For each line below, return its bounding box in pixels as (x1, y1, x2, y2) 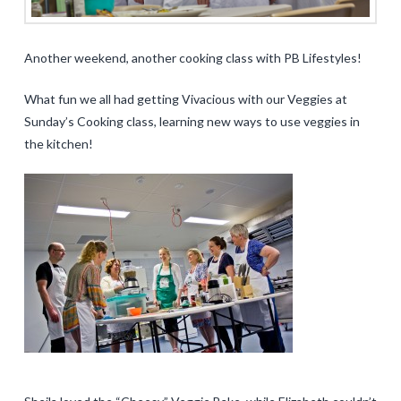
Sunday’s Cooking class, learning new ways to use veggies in (23, 113, 360, 129)
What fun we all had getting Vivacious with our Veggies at (23, 90, 347, 107)
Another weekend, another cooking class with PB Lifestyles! (23, 49, 362, 65)
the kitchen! (23, 135, 93, 151)
